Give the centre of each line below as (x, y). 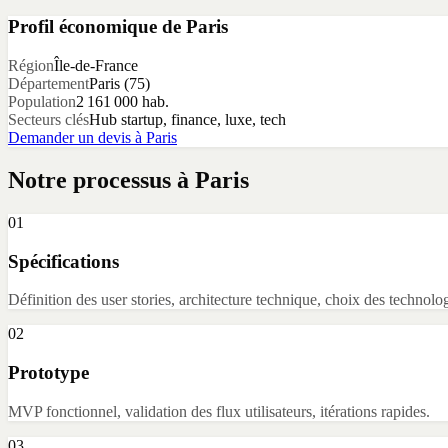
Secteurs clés (48, 120)
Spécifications (63, 261)
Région (31, 66)
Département (48, 84)
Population (42, 102)
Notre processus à (101, 179)
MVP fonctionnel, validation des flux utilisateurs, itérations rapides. (219, 411)
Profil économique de (97, 27)
